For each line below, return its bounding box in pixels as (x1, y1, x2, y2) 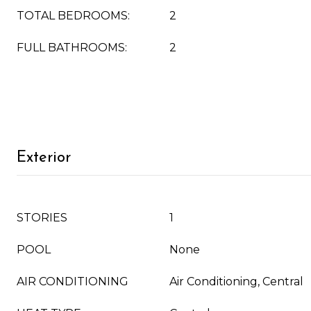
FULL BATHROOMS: (17, 41, 127, 54)
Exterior (17, 150, 71, 166)
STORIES (17, 211, 67, 224)
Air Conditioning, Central (169, 275, 303, 288)
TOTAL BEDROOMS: (17, 9, 130, 22)
